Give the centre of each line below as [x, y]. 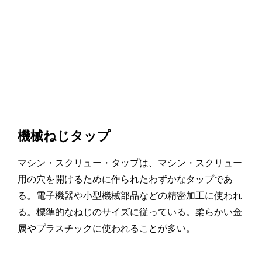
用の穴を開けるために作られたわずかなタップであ [125, 180]
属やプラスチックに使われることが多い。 [106, 229]
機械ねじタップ [64, 136]
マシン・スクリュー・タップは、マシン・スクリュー [130, 163]
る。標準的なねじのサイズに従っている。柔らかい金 [130, 212]
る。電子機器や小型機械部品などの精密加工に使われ [130, 196]
